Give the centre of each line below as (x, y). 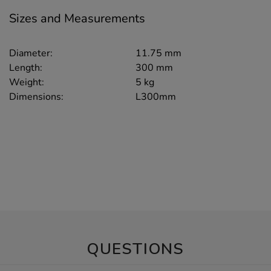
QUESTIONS (135, 249)
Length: (26, 67)
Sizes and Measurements (77, 18)
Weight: (27, 82)
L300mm (156, 96)
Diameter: (31, 53)
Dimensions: (36, 96)
